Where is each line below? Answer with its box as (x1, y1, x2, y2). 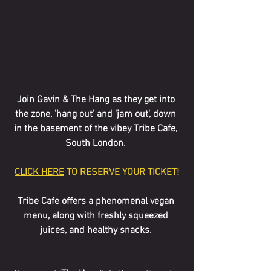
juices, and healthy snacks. (39, 224, 154, 237)
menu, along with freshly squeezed (23, 210, 171, 222)
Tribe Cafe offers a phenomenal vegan (17, 195, 177, 207)
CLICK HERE (15, 166, 64, 178)
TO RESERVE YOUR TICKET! (64, 166, 179, 178)
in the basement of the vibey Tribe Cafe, (14, 123, 180, 135)
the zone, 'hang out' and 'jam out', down (15, 108, 178, 120)
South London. (65, 137, 128, 149)
